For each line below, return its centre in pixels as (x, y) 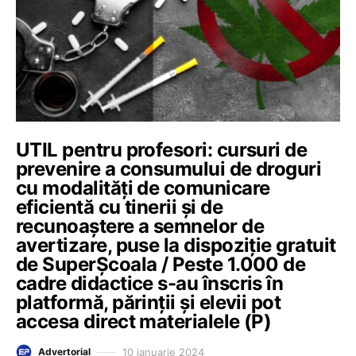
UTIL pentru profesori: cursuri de (162, 150)
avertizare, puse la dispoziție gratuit (176, 245)
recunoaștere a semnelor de (140, 226)
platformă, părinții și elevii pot (149, 302)
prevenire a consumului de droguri (169, 169)
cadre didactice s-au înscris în (150, 283)
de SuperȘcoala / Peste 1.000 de (161, 264)
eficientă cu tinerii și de (119, 207)
